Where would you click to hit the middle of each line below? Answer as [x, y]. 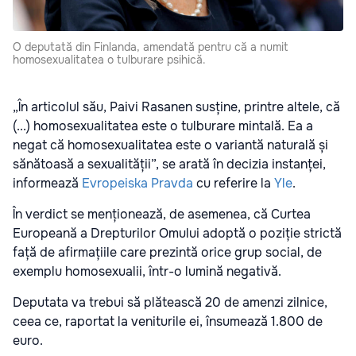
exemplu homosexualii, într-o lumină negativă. [147, 271]
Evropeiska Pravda [137, 183]
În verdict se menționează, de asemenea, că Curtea [162, 214]
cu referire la [234, 183]
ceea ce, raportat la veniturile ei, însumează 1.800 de [168, 321]
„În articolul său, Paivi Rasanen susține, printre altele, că [176, 106]
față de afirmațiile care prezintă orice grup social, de [167, 252]
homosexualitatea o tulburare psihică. [109, 59]
